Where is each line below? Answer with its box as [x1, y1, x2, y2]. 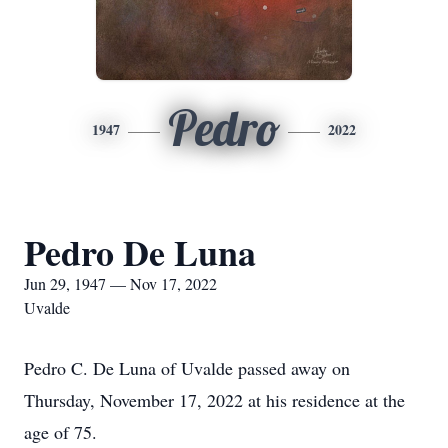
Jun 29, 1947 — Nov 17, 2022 [24, 273, 217, 294]
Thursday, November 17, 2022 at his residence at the [24, 388, 405, 412]
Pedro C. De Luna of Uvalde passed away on [24, 356, 350, 380]
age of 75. [24, 420, 97, 444]
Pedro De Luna [24, 226, 256, 278]
